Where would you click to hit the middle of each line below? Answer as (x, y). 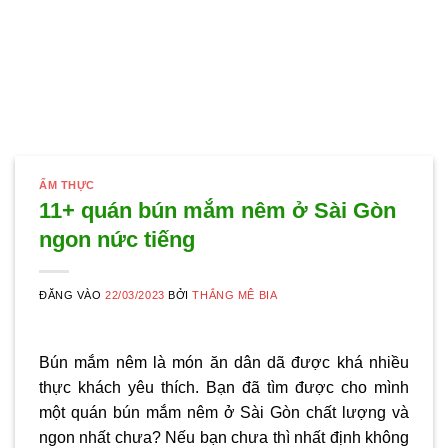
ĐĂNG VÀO (72, 295)
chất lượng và (355, 413)
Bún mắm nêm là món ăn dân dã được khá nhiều (224, 363)
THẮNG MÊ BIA (235, 295)
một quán (76, 413)
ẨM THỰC (67, 184)
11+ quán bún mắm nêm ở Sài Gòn (217, 211)
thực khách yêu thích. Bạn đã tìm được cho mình (224, 388)
